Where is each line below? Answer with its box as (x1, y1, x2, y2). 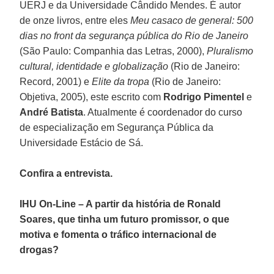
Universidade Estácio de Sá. (20, 137, 144, 148)
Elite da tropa (92, 76, 150, 87)
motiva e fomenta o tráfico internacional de (20, 229, 217, 240)
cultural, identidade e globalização (20, 61, 169, 72)
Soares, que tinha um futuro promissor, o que (20, 213, 230, 224)
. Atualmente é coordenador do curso (83, 106, 243, 117)
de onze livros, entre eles (20, 15, 131, 26)
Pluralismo (207, 45, 254, 56)
